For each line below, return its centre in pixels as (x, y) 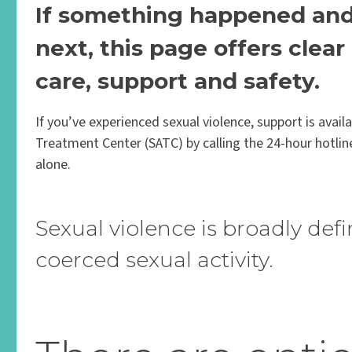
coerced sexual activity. (155, 260)
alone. (53, 165)
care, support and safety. (178, 81)
